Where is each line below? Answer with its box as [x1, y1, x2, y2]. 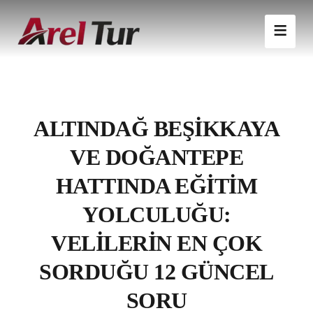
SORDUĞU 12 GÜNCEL [39, 259, 274, 284]
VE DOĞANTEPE [70, 144, 243, 170]
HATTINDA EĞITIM [55, 173, 258, 198]
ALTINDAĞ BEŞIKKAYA [34, 115, 279, 141]
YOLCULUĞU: [82, 201, 231, 227]
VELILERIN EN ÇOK [51, 230, 262, 256]
